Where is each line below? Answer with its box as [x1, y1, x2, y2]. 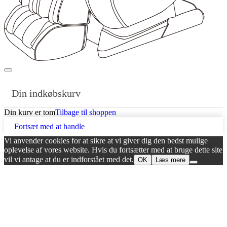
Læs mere [156, 156, 185, 164]
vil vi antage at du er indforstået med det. [4, 155, 134, 164]
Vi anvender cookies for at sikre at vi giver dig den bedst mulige [4, 136, 208, 145]
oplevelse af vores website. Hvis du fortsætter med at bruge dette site [4, 145, 222, 154]
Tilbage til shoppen [55, 107, 116, 117]
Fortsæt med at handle [14, 122, 85, 131]
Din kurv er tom [4, 107, 55, 117]
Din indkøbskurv [12, 87, 81, 99]
